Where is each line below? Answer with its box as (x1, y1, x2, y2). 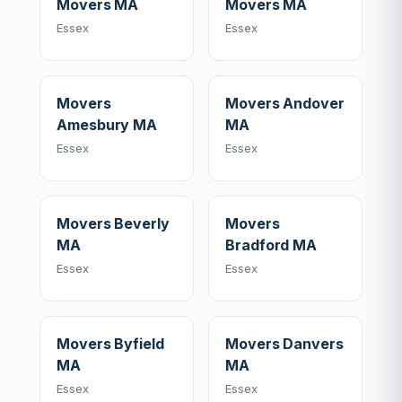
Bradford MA (225, 236, 318, 254)
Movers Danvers (225, 335, 344, 353)
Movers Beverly (57, 214, 170, 232)
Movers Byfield (57, 335, 164, 353)
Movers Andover (225, 94, 345, 112)
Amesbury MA (57, 116, 158, 134)
